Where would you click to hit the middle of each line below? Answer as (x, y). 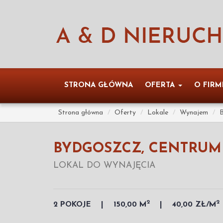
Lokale (158, 113)
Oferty (125, 113)
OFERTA (161, 85)
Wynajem (194, 113)
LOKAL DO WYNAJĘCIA (104, 166)
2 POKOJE (72, 205)
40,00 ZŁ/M (194, 205)
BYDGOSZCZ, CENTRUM (137, 149)
